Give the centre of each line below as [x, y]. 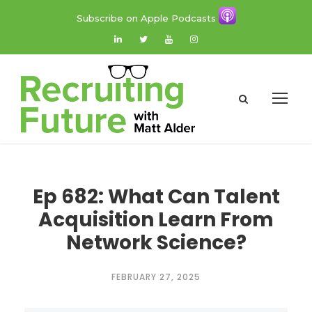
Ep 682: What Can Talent [156, 197]
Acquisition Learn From [156, 220]
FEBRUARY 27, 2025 [156, 277]
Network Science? [156, 243]
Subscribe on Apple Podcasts [147, 18]
